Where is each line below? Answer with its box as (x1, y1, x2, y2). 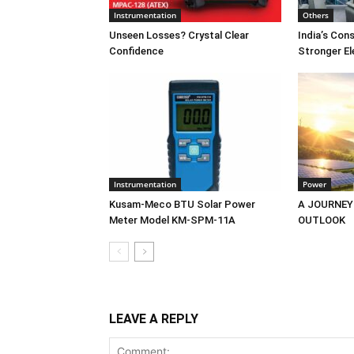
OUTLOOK (298, 213, 345, 226)
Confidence (109, 44, 164, 57)
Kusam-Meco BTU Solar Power (109, 198, 255, 210)
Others (303, 9, 329, 21)
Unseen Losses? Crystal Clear (109, 28, 249, 41)
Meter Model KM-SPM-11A (109, 213, 235, 226)
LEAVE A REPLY (109, 311, 198, 326)
